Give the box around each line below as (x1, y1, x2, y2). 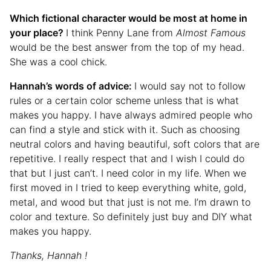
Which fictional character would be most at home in (10, 12, 247, 25)
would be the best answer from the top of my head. (10, 41, 244, 54)
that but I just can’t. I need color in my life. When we (10, 167, 246, 180)
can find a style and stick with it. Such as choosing (10, 123, 240, 136)
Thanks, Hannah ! (10, 249, 87, 262)
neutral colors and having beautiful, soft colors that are (10, 138, 260, 151)
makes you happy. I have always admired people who (10, 109, 252, 122)
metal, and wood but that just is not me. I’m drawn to (10, 196, 250, 209)
